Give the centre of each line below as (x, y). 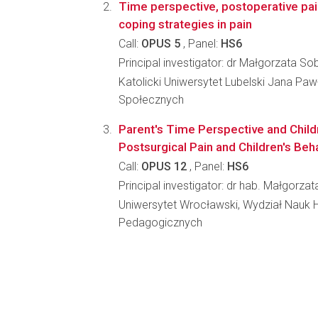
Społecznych (151, 100)
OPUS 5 (161, 44)
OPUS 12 (164, 166)
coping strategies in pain (185, 24)
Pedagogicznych (160, 223)
